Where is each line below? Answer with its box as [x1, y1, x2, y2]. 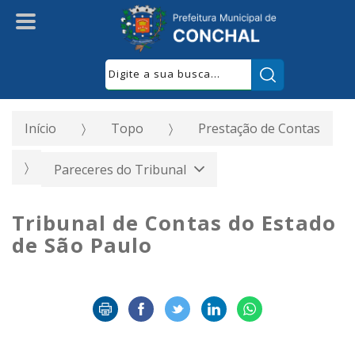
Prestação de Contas [198, 120, 320, 137]
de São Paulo [12, 231, 153, 259]
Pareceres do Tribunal [54, 160, 189, 178]
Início [25, 120, 56, 137]
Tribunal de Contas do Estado [12, 209, 336, 237]
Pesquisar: [281, 59, 343, 77]
